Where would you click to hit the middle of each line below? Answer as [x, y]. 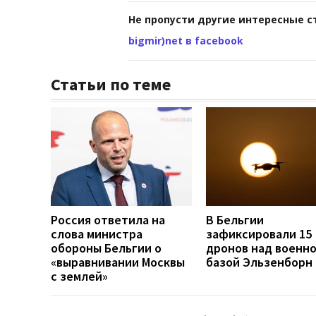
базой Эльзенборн [259, 262]
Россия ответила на [108, 219]
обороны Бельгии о [106, 248]
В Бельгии [235, 219]
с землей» [79, 276]
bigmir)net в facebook [186, 40]
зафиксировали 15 [259, 233]
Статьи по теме [111, 84]
